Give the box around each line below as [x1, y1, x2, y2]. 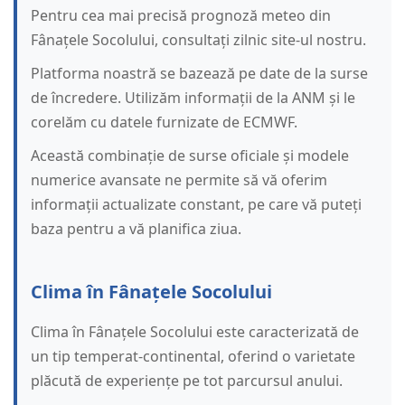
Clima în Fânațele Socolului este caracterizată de [31, 322, 359, 343]
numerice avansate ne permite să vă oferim [31, 170, 327, 191]
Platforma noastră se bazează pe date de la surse [31, 63, 368, 84]
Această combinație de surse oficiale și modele [31, 146, 349, 166]
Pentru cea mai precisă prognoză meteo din [31, 5, 331, 26]
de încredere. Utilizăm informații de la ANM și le [31, 88, 355, 108]
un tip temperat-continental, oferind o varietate [31, 346, 355, 367]
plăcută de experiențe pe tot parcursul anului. [31, 371, 343, 391]
